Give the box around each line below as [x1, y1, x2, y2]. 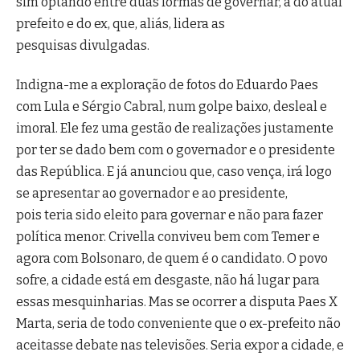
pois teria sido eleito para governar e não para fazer [16, 207, 323, 223]
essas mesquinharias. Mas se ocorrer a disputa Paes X [16, 294, 337, 310]
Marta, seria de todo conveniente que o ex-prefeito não [16, 316, 343, 332]
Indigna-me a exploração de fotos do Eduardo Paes [16, 77, 318, 93]
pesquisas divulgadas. [16, 37, 149, 53]
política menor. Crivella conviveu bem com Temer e [16, 229, 320, 245]
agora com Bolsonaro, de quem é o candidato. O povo [16, 251, 328, 267]
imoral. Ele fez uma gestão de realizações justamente [16, 121, 333, 137]
